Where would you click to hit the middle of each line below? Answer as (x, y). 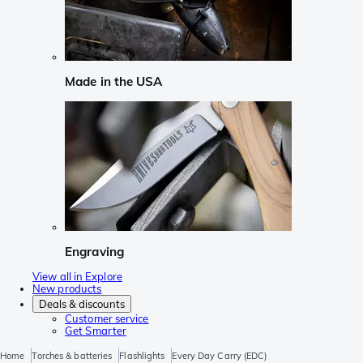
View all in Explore (77, 277)
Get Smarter (96, 331)
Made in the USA (114, 82)
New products (67, 289)
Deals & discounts (82, 304)
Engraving (94, 251)
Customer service (107, 319)
